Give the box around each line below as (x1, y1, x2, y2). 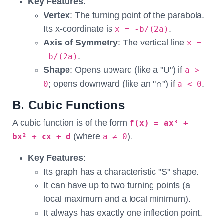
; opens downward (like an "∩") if (48, 78, 177, 88)
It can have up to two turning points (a (44, 180, 190, 190)
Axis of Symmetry (44, 37, 118, 47)
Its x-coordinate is (44, 23, 115, 34)
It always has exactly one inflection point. (44, 207, 202, 218)
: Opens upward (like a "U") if (70, 65, 185, 75)
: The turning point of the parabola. (70, 10, 204, 20)
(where (71, 131, 103, 141)
